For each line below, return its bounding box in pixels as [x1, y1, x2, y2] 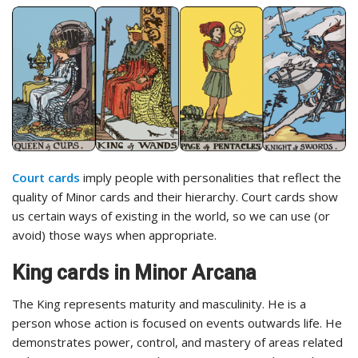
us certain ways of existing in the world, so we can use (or [12, 207, 330, 224]
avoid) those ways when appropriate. [12, 226, 217, 243]
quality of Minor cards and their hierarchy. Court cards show [12, 188, 338, 205]
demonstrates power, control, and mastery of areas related [12, 333, 343, 350]
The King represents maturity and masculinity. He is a [12, 295, 306, 312]
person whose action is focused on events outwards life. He [12, 314, 342, 331]
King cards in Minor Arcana [12, 261, 257, 284]
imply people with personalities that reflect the [80, 169, 341, 185]
